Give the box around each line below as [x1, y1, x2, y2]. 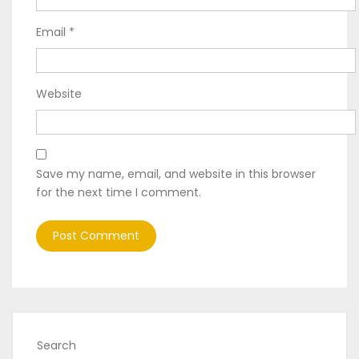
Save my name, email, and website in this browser [36, 165, 316, 182]
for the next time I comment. [36, 184, 201, 200]
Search [37, 337, 76, 353]
